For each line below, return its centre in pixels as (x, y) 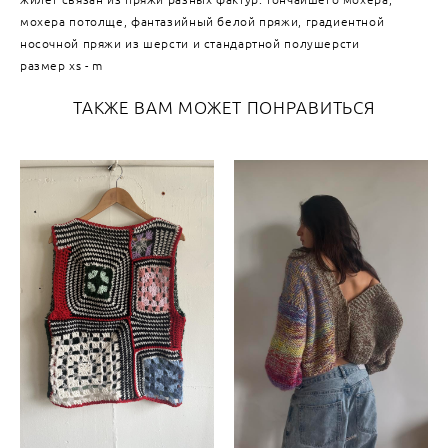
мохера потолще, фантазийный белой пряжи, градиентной (202, 22)
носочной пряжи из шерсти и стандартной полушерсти (190, 44)
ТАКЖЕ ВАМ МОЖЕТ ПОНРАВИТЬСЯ (224, 108)
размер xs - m (62, 66)
